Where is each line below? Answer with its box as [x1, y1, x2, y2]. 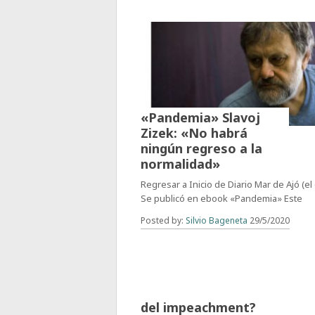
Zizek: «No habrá [141, 124, 248, 142]
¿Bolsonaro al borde [141, 283, 269, 301]
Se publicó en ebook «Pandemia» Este [141, 192, 303, 205]
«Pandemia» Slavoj [141, 109, 261, 127]
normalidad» [141, 155, 221, 173]
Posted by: [141, 214, 186, 227]
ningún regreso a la [141, 140, 263, 157]
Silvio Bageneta [186, 214, 248, 227]
